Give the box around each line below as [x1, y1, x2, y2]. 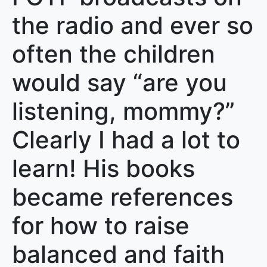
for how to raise [12, 211, 190, 240]
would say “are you [12, 68, 227, 97]
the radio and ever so [12, 11, 253, 40]
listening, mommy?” [12, 97, 235, 126]
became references [12, 182, 233, 212]
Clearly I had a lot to [12, 125, 240, 154]
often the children [12, 39, 215, 69]
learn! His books [12, 154, 195, 183]
